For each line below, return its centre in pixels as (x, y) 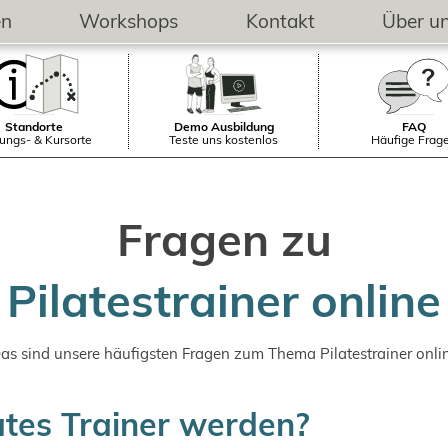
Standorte (33, 126)
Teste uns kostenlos (223, 139)
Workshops (129, 21)
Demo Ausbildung (223, 126)
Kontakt (280, 21)
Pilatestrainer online (224, 300)
